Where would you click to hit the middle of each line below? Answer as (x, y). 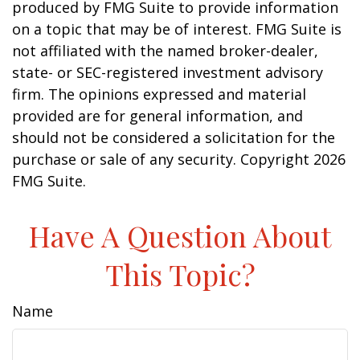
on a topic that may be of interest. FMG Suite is (177, 29)
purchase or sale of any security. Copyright (163, 160)
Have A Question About (180, 236)
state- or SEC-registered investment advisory (168, 73)
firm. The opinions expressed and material (159, 94)
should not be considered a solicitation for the (174, 138)
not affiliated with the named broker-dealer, (165, 51)
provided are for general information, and (157, 116)
